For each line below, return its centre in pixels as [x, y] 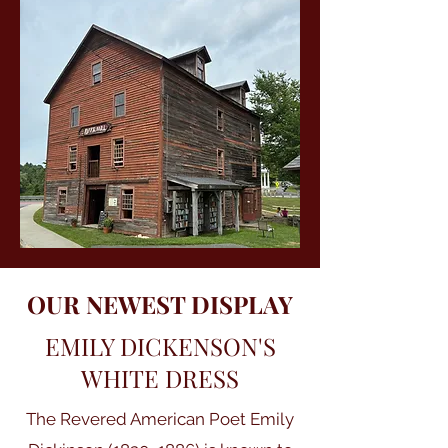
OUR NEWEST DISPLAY [160, 304]
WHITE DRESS [160, 378]
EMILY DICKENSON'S [160, 346]
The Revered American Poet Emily [160, 419]
